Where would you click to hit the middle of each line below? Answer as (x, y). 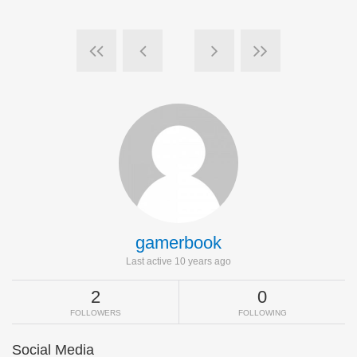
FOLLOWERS (95, 313)
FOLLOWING (262, 313)
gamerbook (178, 243)
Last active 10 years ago (178, 261)
